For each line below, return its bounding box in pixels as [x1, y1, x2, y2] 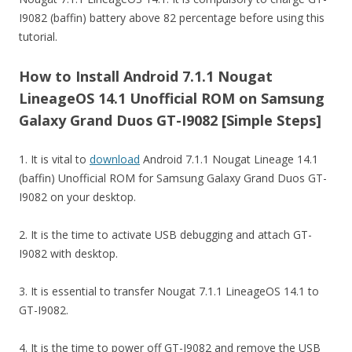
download [90, 152, 140, 167]
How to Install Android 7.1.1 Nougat [19, 67, 273, 86]
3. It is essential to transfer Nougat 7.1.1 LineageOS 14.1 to [19, 284, 319, 299]
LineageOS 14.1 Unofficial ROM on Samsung [19, 89, 324, 108]
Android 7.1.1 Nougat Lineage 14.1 [140, 152, 318, 167]
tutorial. [19, 29, 57, 44]
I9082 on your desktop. [19, 189, 136, 204]
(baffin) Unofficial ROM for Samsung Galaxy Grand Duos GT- [19, 170, 327, 185]
